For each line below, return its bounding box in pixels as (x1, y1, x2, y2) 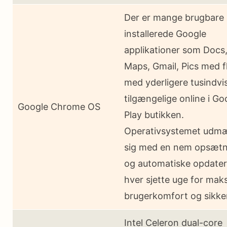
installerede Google (124, 28, 206, 39)
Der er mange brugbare (124, 12, 224, 23)
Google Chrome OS (18, 101, 100, 112)
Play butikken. (124, 109, 184, 120)
